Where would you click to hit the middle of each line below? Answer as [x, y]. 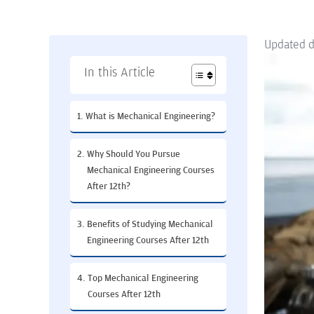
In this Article [120, 73]
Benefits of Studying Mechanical [150, 224]
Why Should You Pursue [133, 154]
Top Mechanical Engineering [143, 278]
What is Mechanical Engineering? [150, 116]
